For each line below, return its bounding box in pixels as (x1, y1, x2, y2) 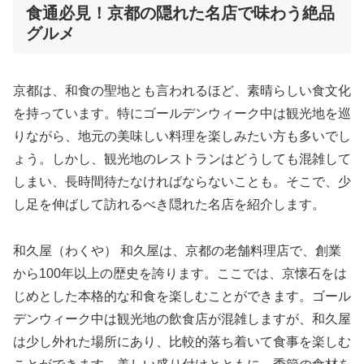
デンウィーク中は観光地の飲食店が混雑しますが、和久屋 (13, 312, 351, 327)
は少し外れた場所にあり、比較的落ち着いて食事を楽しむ (13, 335, 351, 349)
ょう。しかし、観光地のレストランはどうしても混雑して (13, 152, 351, 167)
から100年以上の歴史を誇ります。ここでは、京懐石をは (13, 266, 347, 281)
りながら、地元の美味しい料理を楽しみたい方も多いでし (13, 129, 351, 144)
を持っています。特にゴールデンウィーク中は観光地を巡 (13, 106, 351, 121)
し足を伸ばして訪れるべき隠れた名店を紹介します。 (13, 197, 325, 212)
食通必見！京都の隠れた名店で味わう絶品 (26, 4, 335, 23)
